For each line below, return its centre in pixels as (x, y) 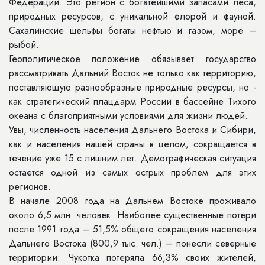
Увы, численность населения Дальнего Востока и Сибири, (132, 130)
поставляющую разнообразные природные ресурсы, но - (132, 87)
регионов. (30, 187)
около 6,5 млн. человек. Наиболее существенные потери (132, 215)
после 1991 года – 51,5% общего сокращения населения (132, 229)
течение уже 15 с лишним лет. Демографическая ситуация (132, 158)
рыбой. (24, 45)
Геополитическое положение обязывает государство (132, 59)
